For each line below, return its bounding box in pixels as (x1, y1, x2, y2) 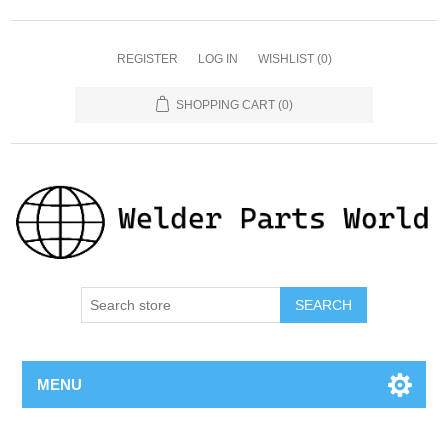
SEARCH (295, 297, 352, 314)
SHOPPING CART (175, 98, 275, 112)
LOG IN (197, 52, 238, 66)
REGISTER (116, 52, 178, 66)
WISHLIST (257, 52, 314, 66)
